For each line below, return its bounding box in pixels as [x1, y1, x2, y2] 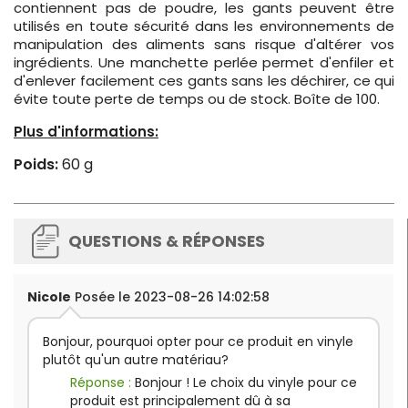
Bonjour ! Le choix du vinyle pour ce [135, 373, 357, 393]
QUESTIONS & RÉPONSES [68, 230, 265, 253]
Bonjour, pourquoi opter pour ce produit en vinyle [43, 332, 353, 352]
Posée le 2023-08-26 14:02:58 [71, 288, 270, 307]
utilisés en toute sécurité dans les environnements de [14, 16, 394, 36]
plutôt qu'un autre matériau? [43, 351, 229, 370]
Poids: [14, 154, 58, 176]
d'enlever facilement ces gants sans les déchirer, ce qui [14, 71, 394, 91]
